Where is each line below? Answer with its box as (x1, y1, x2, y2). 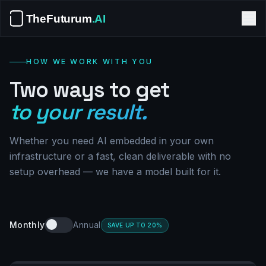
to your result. (9, 99, 147, 126)
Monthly (9, 220, 45, 230)
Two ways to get (9, 76, 170, 103)
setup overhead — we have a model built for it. (9, 166, 221, 178)
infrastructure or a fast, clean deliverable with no (9, 150, 231, 162)
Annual (73, 220, 101, 230)
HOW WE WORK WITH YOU (26, 57, 153, 66)
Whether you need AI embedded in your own (9, 135, 214, 147)
